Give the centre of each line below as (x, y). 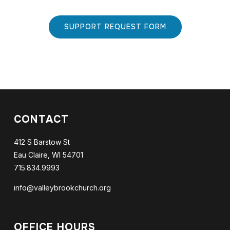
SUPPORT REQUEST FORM (115, 27)
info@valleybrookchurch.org (62, 188)
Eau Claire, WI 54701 (48, 155)
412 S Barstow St (42, 142)
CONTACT (41, 119)
